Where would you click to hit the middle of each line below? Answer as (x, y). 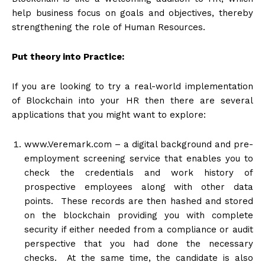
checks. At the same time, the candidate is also (139, 258)
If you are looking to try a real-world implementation (132, 86)
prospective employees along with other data (139, 187)
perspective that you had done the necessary (139, 243)
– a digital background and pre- (182, 144)
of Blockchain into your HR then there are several (132, 100)
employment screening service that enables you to (139, 158)
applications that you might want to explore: (109, 114)
